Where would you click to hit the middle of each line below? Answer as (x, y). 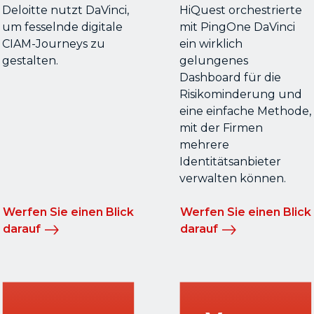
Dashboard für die (230, 78)
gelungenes (213, 61)
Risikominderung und (240, 95)
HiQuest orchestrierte (240, 11)
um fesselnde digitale (62, 27)
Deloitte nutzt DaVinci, (65, 11)
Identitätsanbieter (230, 162)
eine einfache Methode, (245, 111)
